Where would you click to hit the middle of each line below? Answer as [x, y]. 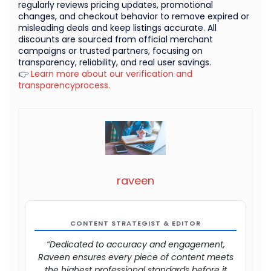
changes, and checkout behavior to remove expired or [134, 16]
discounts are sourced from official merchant [116, 39]
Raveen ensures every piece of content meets [135, 257]
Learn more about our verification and [110, 73]
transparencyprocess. [64, 85]
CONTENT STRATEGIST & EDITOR [135, 223]
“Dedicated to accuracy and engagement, [135, 244]
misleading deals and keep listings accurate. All [117, 28]
